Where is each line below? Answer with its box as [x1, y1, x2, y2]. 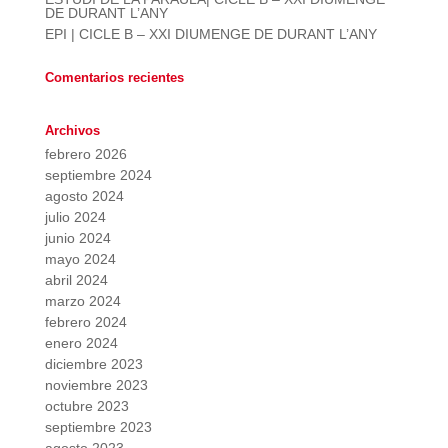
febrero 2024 [44, 314, 127, 330]
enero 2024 [44, 335, 118, 351]
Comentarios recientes [44, 70, 184, 85]
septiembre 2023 [44, 419, 152, 435]
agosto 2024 [44, 188, 124, 204]
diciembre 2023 [44, 356, 143, 372]
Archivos [44, 123, 100, 138]
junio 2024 [44, 230, 111, 246]
